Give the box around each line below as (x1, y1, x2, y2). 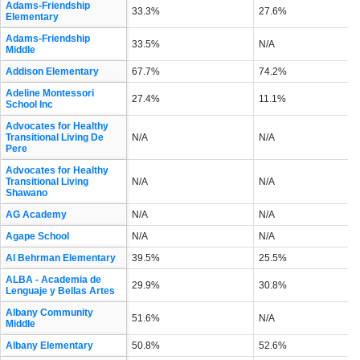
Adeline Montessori (6, 88, 94, 100)
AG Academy (6, 209, 67, 221)
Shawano (6, 187, 47, 199)
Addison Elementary (6, 66, 99, 78)
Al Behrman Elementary (6, 252, 116, 264)
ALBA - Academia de (6, 274, 101, 286)
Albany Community (6, 307, 93, 319)
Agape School (6, 231, 69, 243)
